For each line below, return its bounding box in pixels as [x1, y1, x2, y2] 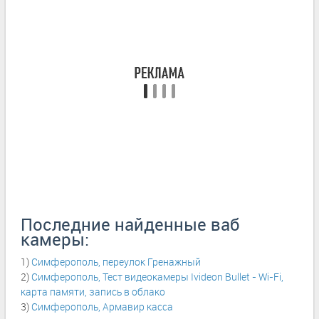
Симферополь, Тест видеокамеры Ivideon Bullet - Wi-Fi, [31, 269, 283, 283]
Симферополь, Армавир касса [31, 299, 173, 313]
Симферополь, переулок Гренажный [31, 254, 201, 268]
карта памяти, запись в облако [21, 284, 165, 298]
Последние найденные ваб [21, 212, 239, 236]
